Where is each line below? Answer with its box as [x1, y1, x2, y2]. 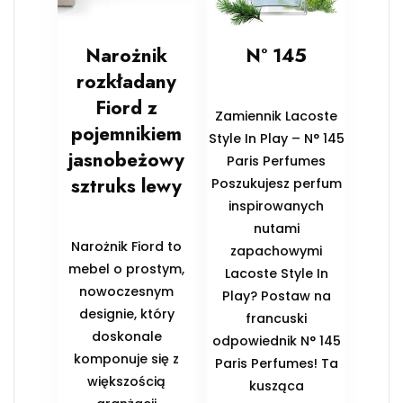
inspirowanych [228, 197, 325, 216]
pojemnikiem [71, 121, 183, 148]
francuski [246, 309, 308, 328]
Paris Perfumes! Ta [214, 354, 338, 373]
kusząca [248, 377, 304, 396]
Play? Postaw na [221, 287, 331, 306]
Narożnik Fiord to [71, 237, 183, 256]
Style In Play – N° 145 [208, 130, 345, 148]
